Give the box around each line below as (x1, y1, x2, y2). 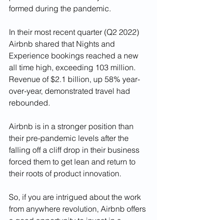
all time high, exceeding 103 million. (9, 62, 137, 72)
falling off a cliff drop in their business (9, 144, 141, 155)
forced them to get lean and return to (9, 156, 137, 166)
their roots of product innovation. (9, 168, 121, 178)
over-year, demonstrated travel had (9, 85, 132, 96)
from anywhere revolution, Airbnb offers (9, 203, 148, 214)
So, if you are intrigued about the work (9, 192, 143, 202)
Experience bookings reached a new (9, 50, 140, 60)
